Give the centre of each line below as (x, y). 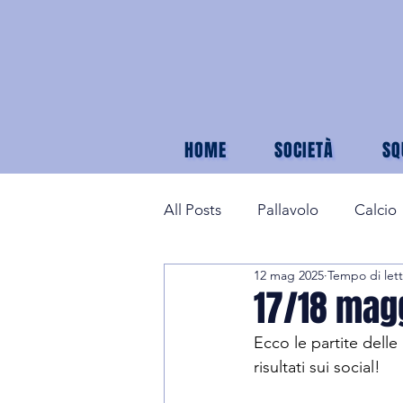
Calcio (376, 209)
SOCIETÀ (304, 150)
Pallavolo (288, 209)
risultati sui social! (317, 367)
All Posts (193, 209)
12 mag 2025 (289, 275)
